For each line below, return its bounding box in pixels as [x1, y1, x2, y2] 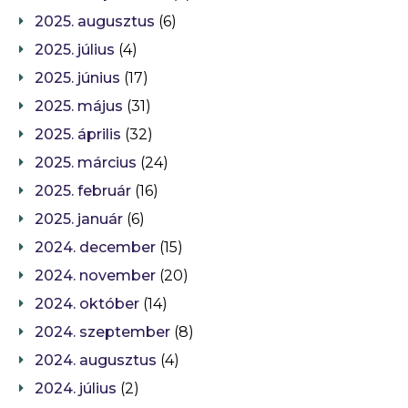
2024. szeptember [35, 323, 170, 342]
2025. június [35, 69, 120, 87]
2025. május [35, 97, 123, 116]
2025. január [35, 210, 123, 229]
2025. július [35, 41, 115, 59]
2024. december [35, 239, 156, 257]
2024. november [35, 267, 156, 285]
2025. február [35, 182, 131, 200]
